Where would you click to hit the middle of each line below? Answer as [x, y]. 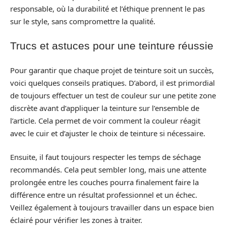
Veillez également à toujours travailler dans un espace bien [112, 207]
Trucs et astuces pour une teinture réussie [112, 46]
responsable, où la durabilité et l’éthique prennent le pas [107, 8]
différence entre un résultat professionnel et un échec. [104, 195]
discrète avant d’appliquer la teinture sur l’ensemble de [105, 108]
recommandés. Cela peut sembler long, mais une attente [108, 169]
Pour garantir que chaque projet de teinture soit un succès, [112, 70]
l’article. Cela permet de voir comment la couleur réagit [105, 120]
